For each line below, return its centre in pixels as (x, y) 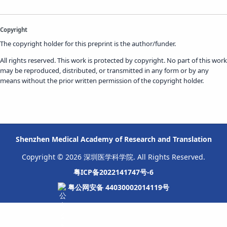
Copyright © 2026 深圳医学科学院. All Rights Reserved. (113, 157)
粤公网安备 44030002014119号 (119, 187)
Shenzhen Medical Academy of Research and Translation (113, 139)
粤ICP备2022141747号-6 (113, 172)
